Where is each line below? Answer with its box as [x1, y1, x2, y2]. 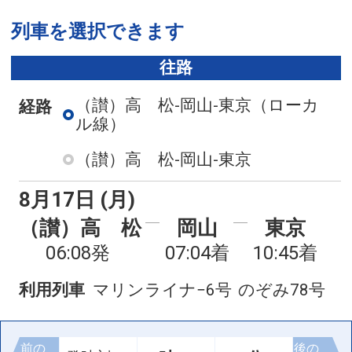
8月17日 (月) [19, 188, 135, 212]
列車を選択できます [11, 20, 185, 42]
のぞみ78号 [238, 280, 325, 300]
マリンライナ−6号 [93, 280, 232, 300]
